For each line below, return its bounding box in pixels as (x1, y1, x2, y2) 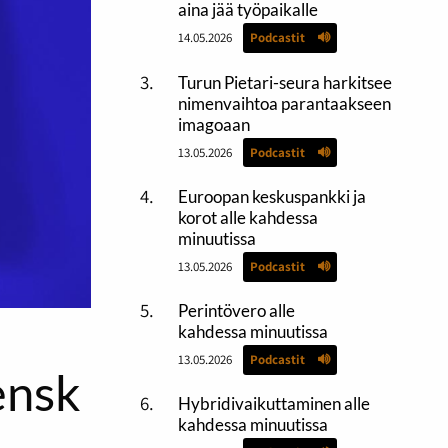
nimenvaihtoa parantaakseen (177, 92, 391, 114)
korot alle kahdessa (177, 206, 318, 228)
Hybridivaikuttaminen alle (177, 393, 370, 415)
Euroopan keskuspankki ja (177, 185, 366, 207)
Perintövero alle (177, 299, 295, 321)
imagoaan (177, 113, 250, 135)
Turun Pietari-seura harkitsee (177, 71, 392, 93)
